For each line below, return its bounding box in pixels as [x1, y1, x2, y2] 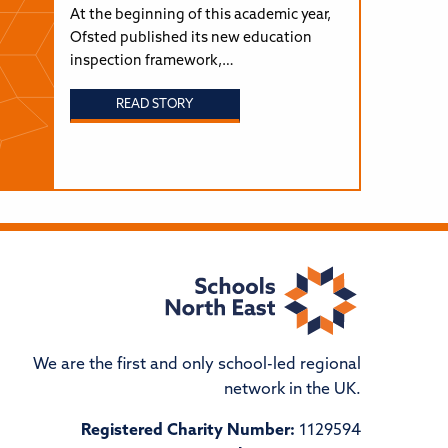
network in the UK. [223, 382, 361, 399]
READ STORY [116, 98, 194, 112]
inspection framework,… [69, 53, 234, 69]
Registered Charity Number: [80, 423, 295, 440]
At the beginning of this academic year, [69, 7, 331, 23]
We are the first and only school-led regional [32, 357, 361, 374]
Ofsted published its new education [69, 30, 312, 46]
